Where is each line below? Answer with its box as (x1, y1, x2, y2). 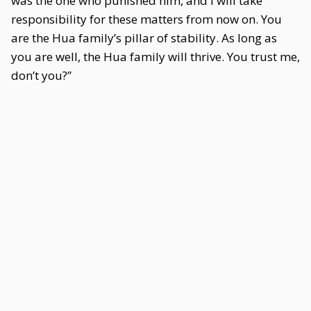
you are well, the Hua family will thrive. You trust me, (11, 49, 300, 65)
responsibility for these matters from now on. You (11, 11, 282, 27)
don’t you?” (11, 67, 72, 83)
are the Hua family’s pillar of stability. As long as (11, 30, 277, 46)
